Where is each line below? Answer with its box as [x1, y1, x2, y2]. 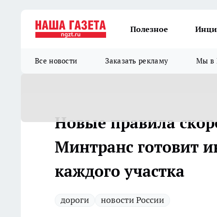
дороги [61, 194, 89, 205]
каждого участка [55, 161, 185, 181]
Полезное [130, 24, 168, 34]
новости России [101, 194, 164, 205]
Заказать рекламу [105, 56, 169, 65]
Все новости [35, 56, 77, 65]
